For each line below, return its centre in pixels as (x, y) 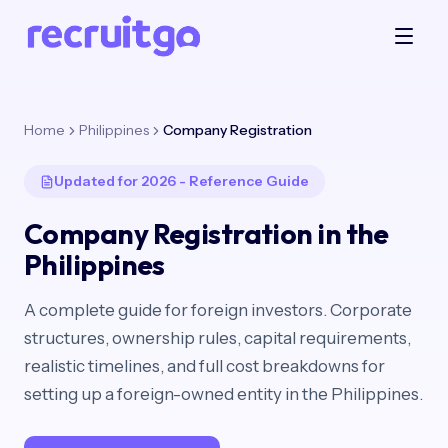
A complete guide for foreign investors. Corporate (218, 310)
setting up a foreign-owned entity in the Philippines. (223, 394)
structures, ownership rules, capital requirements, (217, 338)
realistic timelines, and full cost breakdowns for (204, 366)
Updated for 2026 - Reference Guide (181, 181)
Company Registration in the (206, 233)
